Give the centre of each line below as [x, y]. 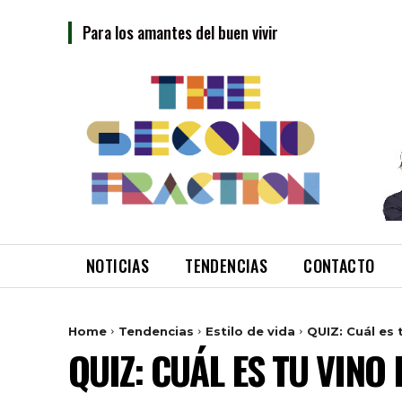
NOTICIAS [118, 265]
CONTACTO [339, 265]
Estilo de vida [250, 331]
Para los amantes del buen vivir [180, 32]
